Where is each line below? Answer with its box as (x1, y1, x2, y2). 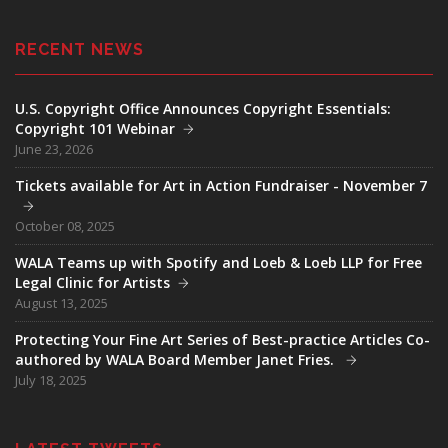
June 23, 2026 (15, 140, 93, 158)
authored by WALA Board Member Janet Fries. (15, 350, 338, 369)
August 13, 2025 (15, 294, 108, 312)
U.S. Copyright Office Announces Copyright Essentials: (15, 99, 391, 118)
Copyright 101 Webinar (15, 119, 175, 138)
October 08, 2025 (15, 217, 115, 235)
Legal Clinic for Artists (15, 273, 170, 292)
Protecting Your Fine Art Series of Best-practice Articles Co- (15, 330, 430, 349)
